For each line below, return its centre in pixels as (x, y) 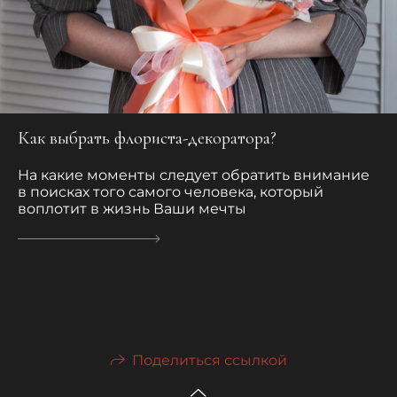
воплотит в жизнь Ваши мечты (132, 209)
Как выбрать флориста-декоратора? (147, 139)
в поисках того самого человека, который (171, 192)
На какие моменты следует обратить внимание (194, 175)
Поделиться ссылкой (209, 361)
